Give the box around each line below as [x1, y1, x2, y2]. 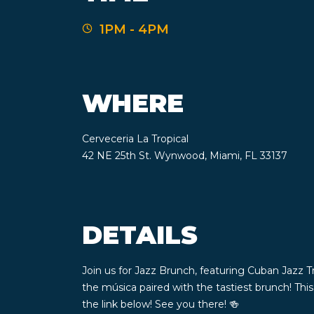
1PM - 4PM [100, 22, 169, 37]
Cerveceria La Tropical [82, 132, 189, 145]
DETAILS [82, 219, 198, 250]
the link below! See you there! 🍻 [82, 297, 239, 310]
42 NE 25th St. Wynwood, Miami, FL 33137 [82, 149, 287, 162]
